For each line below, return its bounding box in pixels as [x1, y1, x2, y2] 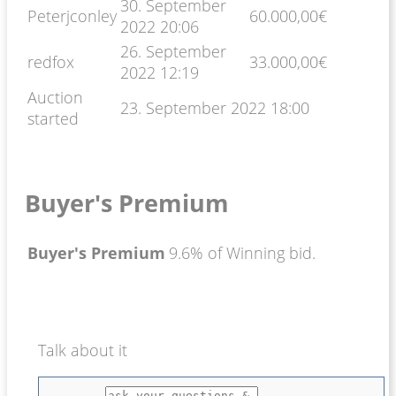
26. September [120, 40, 226, 62]
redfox [27, 50, 74, 72]
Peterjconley [27, 4, 117, 27]
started [27, 107, 79, 129]
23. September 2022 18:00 [120, 96, 309, 118]
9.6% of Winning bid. [169, 241, 316, 263]
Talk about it [38, 339, 127, 361]
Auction [27, 86, 83, 108]
